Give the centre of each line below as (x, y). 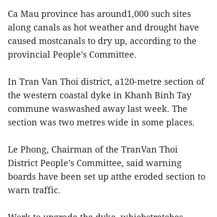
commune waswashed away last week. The (98, 109)
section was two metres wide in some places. (101, 122)
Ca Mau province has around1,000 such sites (99, 14)
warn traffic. (34, 190)
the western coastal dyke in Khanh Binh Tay (100, 95)
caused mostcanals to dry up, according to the (102, 41)
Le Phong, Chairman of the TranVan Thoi (93, 149)
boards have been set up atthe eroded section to (107, 177)
